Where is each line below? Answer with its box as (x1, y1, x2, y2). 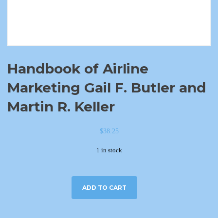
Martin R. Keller (7, 98, 115, 115)
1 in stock (96, 147, 122, 154)
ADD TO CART (82, 184, 127, 191)
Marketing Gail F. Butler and (7, 79, 206, 96)
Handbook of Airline (7, 60, 148, 77)
